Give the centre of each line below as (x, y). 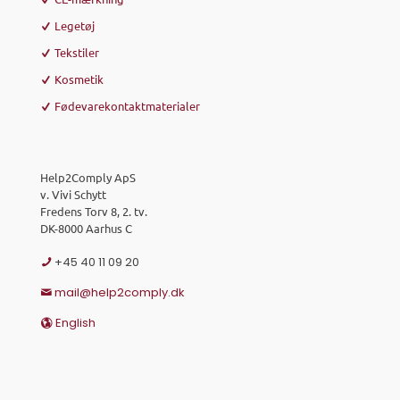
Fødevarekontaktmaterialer (127, 105)
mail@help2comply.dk (120, 292)
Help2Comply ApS (88, 177)
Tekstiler (77, 52)
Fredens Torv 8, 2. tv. (94, 211)
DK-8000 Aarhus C (86, 228)
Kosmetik (79, 79)
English (75, 322)
